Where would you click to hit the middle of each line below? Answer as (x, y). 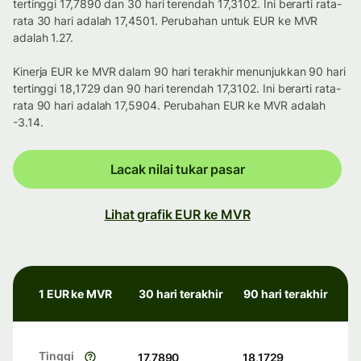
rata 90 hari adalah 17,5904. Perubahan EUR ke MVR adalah (170, 106)
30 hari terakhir (181, 294)
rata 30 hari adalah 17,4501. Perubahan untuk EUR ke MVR (166, 21)
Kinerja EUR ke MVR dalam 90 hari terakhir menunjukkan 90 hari (179, 72)
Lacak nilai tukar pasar (177, 170)
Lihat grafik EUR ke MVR (177, 215)
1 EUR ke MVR (75, 294)
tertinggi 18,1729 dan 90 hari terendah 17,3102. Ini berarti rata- (177, 89)
